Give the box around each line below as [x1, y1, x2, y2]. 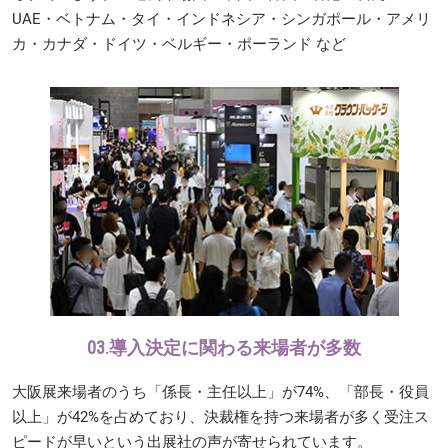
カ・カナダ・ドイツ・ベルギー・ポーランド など [12, 35, 346, 54]
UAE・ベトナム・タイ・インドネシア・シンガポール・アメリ [12, 10, 431, 29]
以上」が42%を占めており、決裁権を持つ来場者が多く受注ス [12, 408, 429, 427]
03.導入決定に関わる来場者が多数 [87, 337, 361, 359]
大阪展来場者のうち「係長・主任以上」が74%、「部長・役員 [12, 383, 429, 402]
